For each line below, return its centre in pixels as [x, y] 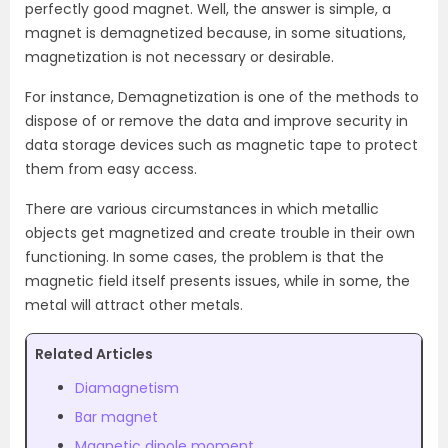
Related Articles [94, 353]
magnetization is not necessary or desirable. [179, 56]
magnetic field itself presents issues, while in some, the [217, 280]
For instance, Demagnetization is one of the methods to [222, 96]
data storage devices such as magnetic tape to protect [221, 144]
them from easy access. [111, 168]
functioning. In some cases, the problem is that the [204, 256]
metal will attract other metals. [134, 304]
